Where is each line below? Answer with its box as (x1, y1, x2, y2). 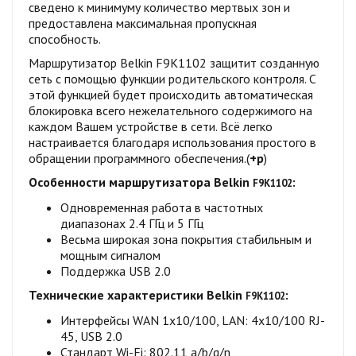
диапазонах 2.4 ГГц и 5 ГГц (60, 215, 203, 231)
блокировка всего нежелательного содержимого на (29, 102, 312, 118)
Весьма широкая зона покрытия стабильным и (60, 230, 311, 247)
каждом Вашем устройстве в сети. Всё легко (29, 118, 273, 134)
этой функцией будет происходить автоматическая (29, 86, 313, 103)
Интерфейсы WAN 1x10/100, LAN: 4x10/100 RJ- (60, 311, 325, 328)
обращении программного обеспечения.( (29, 149, 250, 166)
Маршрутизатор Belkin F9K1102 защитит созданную (29, 54, 319, 71)
